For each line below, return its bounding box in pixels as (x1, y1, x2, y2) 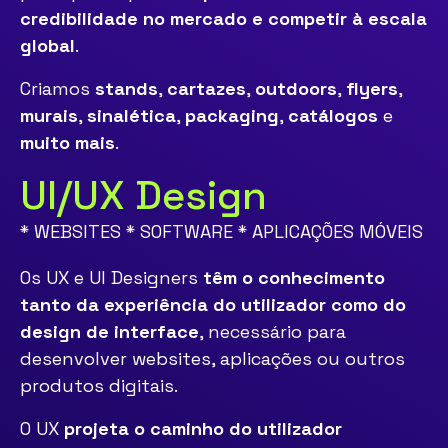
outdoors (255, 77, 337, 100)
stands (95, 77, 158, 100)
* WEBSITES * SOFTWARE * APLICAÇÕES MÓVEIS (20, 220, 423, 243)
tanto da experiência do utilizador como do (20, 293, 406, 316)
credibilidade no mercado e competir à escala (20, 7, 427, 30)
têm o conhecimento (203, 266, 385, 289)
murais (20, 104, 78, 127)
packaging (185, 104, 279, 127)
